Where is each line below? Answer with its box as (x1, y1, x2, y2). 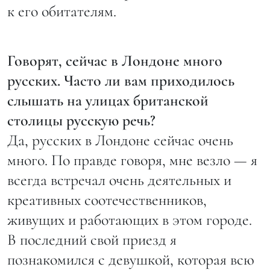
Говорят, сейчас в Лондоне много (7, 51, 222, 70)
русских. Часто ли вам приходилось (7, 71, 234, 90)
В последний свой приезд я (7, 230, 177, 249)
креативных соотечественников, (7, 190, 207, 209)
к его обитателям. (7, 1, 120, 20)
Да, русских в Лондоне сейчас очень (7, 130, 233, 149)
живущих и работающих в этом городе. (7, 210, 252, 229)
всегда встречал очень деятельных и (7, 170, 231, 189)
